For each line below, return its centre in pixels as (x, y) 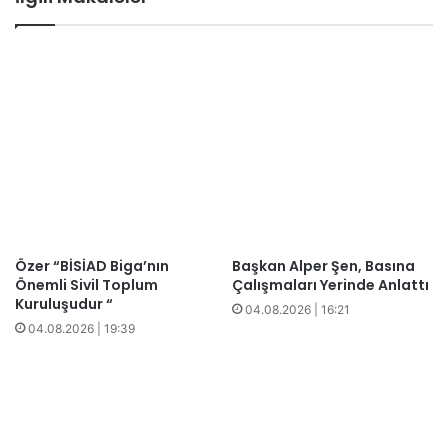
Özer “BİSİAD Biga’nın (92, 266)
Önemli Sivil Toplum (86, 285)
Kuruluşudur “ (64, 304)
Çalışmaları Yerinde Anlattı (330, 285)
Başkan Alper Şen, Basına (323, 266)
